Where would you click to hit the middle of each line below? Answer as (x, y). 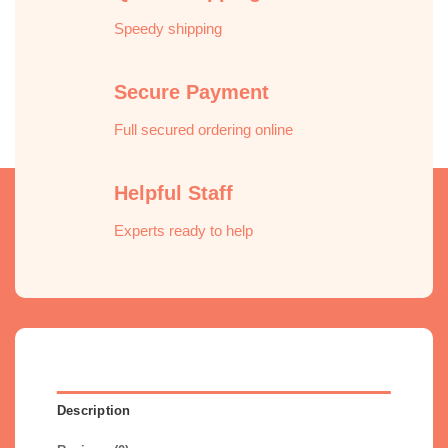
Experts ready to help (184, 230)
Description (93, 410)
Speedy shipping (168, 29)
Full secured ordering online (204, 129)
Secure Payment (192, 91)
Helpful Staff (174, 192)
